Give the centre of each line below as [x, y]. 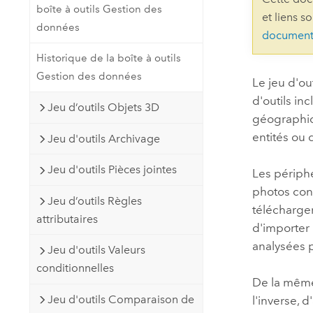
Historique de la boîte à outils [108, 58]
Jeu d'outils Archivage [103, 138]
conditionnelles [75, 268]
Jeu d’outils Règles [94, 201]
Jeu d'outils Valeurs [96, 250]
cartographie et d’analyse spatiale [170, 58]
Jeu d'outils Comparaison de [121, 299]
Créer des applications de [154, 40]
